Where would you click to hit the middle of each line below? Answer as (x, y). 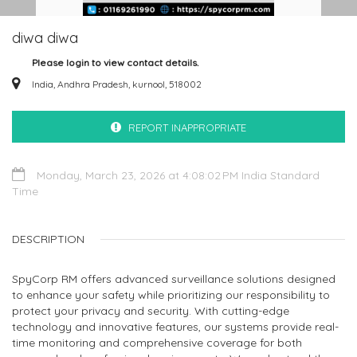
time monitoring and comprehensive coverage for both (157, 343)
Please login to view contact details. (115, 63)
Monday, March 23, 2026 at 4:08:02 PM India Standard (177, 175)
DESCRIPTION (48, 239)
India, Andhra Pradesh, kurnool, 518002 (117, 84)
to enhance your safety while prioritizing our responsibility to (171, 295)
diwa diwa (45, 38)
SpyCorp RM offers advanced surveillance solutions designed (174, 279)
